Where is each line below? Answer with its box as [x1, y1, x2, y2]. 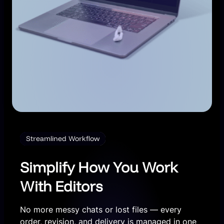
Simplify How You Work [20, 158, 178, 176]
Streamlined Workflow [26, 134, 99, 143]
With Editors [20, 177, 102, 195]
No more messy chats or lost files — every [20, 204, 181, 215]
